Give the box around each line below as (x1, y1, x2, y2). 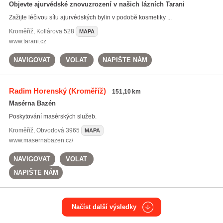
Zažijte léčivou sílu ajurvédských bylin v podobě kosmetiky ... (8, 14, 172, 21)
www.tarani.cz (8, 38, 46, 45)
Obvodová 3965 (36, 127, 80, 134)
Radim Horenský (8, 87, 67, 95)
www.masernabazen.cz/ (8, 137, 73, 144)
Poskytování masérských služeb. (8, 113, 97, 120)
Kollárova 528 (36, 28, 74, 35)
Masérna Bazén (8, 100, 56, 107)
